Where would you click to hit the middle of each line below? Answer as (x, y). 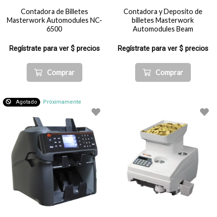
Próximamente (62, 102)
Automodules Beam (163, 29)
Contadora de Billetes (54, 11)
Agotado (27, 102)
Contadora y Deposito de (163, 11)
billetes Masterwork (163, 20)
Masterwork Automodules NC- (54, 20)
